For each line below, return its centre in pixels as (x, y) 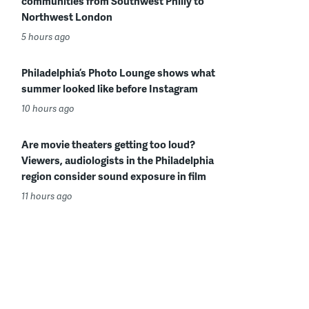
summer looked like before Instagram (110, 88)
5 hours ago (46, 37)
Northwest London (67, 17)
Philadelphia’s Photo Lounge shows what (118, 72)
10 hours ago (48, 108)
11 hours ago (47, 196)
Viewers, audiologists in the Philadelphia (118, 160)
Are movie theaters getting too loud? (108, 144)
